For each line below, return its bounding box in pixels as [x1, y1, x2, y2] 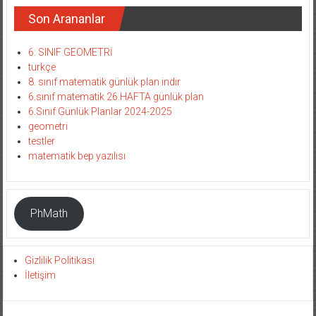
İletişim [25, 269, 56, 281]
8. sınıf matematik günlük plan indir [28, 75, 181, 87]
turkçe [28, 61, 56, 73]
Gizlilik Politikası [25, 254, 95, 266]
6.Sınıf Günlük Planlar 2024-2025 [28, 105, 172, 117]
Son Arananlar [28, 11, 105, 26]
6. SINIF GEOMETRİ [28, 46, 113, 58]
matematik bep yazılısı [28, 150, 126, 162]
